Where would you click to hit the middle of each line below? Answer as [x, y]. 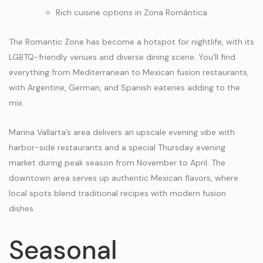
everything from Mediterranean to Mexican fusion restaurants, [129, 72]
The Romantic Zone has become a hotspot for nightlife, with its [131, 42]
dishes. [22, 208]
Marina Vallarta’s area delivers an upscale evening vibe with [122, 132]
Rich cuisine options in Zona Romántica [131, 12]
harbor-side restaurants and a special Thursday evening [117, 147]
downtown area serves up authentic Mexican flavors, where [124, 178]
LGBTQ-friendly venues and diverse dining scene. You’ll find [122, 57]
